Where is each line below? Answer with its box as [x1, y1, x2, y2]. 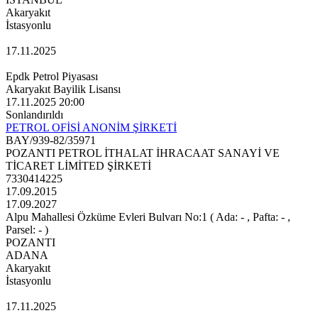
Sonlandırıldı [6, 109, 63, 121]
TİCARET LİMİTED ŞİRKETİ [6, 160, 151, 172]
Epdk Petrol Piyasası [6, 70, 98, 83]
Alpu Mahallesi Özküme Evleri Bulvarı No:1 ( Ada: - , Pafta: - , [6, 211, 290, 224]
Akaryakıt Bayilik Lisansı [6, 83, 121, 96]
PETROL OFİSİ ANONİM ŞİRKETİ [6, 121, 177, 134]
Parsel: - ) [6, 224, 48, 236]
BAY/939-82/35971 [6, 134, 96, 147]
